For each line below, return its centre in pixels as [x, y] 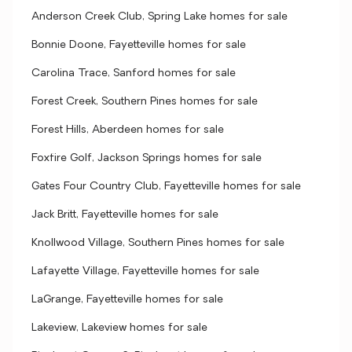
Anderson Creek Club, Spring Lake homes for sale [159, 17]
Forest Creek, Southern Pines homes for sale [145, 102]
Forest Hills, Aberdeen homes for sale [128, 130]
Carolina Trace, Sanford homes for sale [134, 73]
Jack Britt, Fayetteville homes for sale [125, 215]
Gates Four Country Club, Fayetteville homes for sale [166, 187]
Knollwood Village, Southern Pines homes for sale [158, 243]
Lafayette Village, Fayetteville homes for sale [145, 271]
